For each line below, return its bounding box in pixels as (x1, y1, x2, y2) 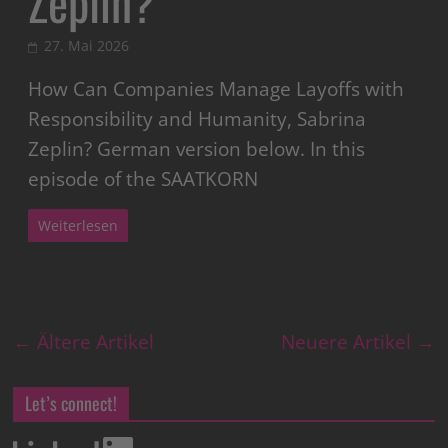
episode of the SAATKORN (28, 165, 259, 192)
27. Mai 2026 (44, 35, 130, 55)
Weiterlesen (38, 215, 119, 235)
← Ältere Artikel (13, 328, 155, 355)
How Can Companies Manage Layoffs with (28, 75, 405, 102)
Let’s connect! (25, 389, 118, 416)
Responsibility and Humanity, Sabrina (28, 105, 367, 132)
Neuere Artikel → (280, 328, 435, 355)
